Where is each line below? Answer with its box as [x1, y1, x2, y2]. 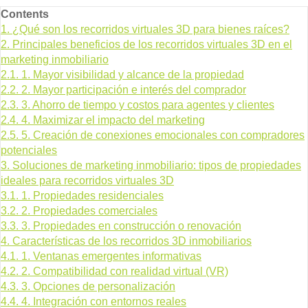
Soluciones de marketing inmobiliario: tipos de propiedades [12, 159, 301, 171]
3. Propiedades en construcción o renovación [21, 219, 241, 232]
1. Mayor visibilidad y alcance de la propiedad [21, 68, 244, 80]
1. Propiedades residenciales [21, 189, 164, 201]
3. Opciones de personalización [21, 280, 175, 292]
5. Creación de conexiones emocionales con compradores [21, 129, 305, 141]
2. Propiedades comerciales [21, 204, 157, 217]
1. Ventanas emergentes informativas [21, 250, 201, 262]
